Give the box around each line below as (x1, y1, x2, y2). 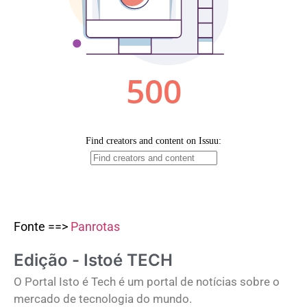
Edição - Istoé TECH (14, 250, 173, 271)
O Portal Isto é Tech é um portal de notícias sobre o (14, 275, 280, 289)
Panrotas (71, 219, 120, 234)
